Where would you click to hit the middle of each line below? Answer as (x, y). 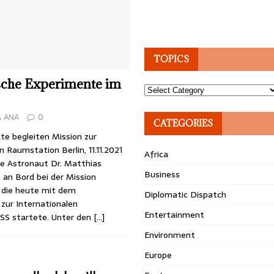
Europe (158, 255)
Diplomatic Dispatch (186, 194)
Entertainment (175, 215)
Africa (157, 154)
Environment (170, 235)
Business (162, 174)
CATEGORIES (183, 123)
